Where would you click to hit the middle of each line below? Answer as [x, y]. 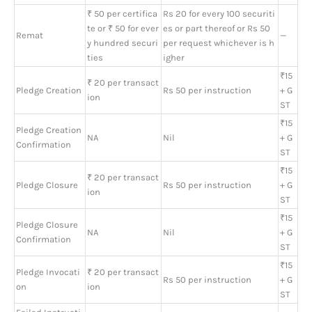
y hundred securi [123, 42]
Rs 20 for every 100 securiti [219, 13]
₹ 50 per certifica [122, 13]
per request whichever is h [219, 42]
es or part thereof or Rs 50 [217, 28]
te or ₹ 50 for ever [123, 28]
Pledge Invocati [48, 272]
